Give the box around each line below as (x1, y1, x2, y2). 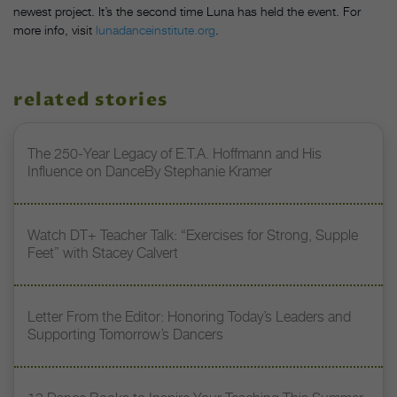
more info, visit (13, 22, 96, 38)
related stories (13, 89, 168, 113)
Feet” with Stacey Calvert (27, 245, 178, 262)
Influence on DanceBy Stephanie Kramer (27, 163, 272, 181)
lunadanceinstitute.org (96, 22, 215, 38)
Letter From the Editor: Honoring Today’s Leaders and (27, 308, 351, 326)
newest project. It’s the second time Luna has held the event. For (13, 4, 361, 19)
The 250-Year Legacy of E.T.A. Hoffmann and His (27, 145, 322, 163)
